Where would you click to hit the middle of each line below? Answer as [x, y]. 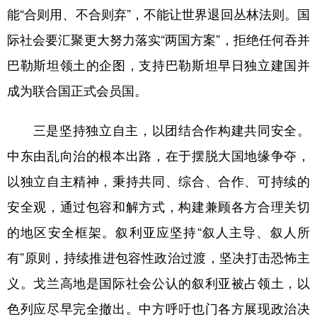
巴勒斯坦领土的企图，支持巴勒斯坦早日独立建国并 [158, 65]
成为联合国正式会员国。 [77, 90]
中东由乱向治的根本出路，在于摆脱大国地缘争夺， [158, 155]
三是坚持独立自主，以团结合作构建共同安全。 [158, 130]
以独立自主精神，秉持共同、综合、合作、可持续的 [158, 181]
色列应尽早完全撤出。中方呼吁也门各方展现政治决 [158, 308]
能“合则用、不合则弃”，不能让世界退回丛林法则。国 [158, 14]
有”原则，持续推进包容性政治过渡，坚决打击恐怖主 [158, 257]
